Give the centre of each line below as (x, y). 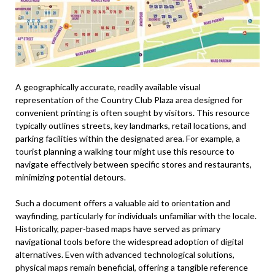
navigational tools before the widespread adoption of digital (130, 242)
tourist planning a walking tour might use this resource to (125, 152)
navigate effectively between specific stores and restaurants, (134, 165)
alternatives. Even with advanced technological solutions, (125, 255)
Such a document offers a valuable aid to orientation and (123, 203)
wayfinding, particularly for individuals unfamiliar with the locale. (136, 216)
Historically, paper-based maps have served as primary (118, 229)
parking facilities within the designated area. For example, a (128, 139)
